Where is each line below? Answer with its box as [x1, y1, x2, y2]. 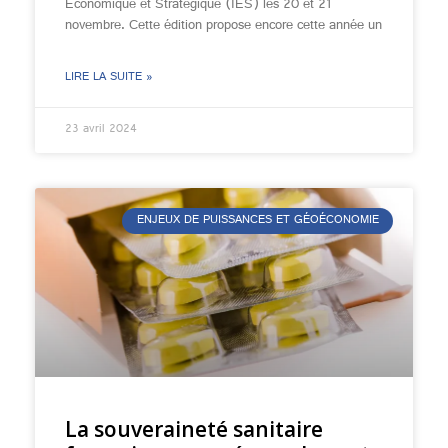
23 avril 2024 [65, 118, 137, 142]
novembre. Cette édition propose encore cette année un [65, 12, 382, 40]
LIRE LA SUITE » [65, 66, 153, 90]
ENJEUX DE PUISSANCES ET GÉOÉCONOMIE [136, 209, 379, 234]
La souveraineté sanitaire [65, 415, 323, 443]
